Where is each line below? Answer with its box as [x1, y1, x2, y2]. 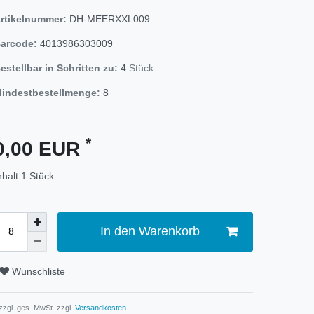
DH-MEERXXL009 [69, 13, 150, 25]
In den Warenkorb [100, 224, 200, 239]
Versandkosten [73, 303, 126, 312]
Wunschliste [12, 266, 65, 278]
